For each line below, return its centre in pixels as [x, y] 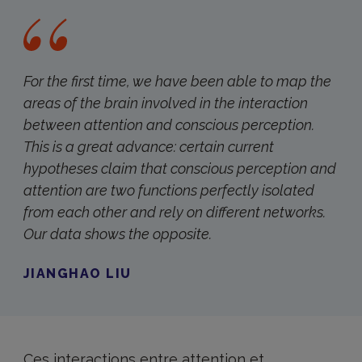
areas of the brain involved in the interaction [165, 103]
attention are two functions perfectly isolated [168, 191]
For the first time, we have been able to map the [177, 82]
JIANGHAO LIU [77, 274]
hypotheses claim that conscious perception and [179, 169]
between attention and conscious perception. [168, 125]
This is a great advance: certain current [148, 147]
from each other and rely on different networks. [174, 213]
